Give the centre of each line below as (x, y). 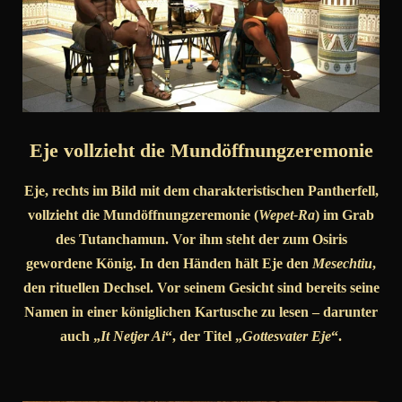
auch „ (80, 336)
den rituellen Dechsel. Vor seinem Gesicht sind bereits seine (201, 288)
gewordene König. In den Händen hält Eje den (169, 264)
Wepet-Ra (287, 215)
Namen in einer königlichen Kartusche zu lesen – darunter (201, 312)
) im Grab (345, 215)
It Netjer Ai (133, 336)
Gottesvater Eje (287, 336)
